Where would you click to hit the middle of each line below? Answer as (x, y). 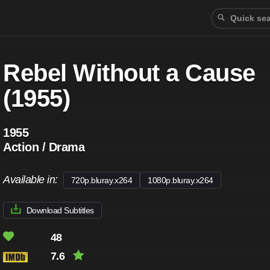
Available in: (33, 180)
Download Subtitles (60, 210)
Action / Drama (44, 147)
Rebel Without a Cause (129, 73)
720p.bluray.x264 (102, 180)
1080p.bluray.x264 (181, 180)
